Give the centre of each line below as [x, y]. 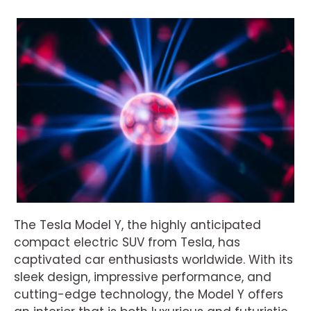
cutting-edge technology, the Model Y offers [149, 295]
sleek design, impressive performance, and [143, 277]
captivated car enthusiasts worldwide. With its [153, 260]
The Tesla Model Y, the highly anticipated [137, 225]
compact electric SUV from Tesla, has [127, 243]
